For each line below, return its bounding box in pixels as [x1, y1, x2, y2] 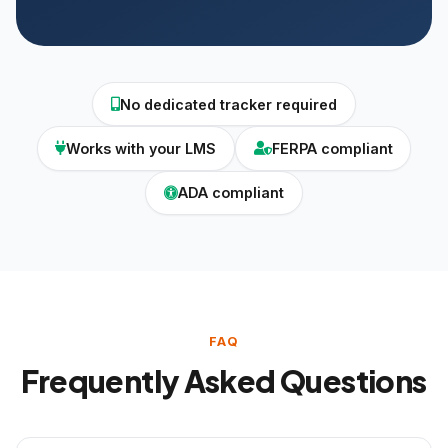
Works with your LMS [66, 139, 217, 157]
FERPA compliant [271, 139, 393, 157]
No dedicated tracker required [120, 95, 337, 113]
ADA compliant [178, 184, 284, 202]
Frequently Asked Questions [21, 360, 427, 400]
